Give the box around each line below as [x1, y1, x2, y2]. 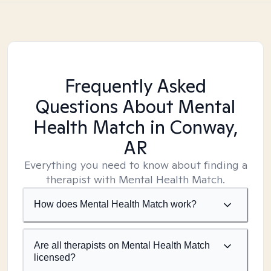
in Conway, [145, 115, 238, 139]
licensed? [34, 252, 76, 263]
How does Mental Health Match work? [34, 199, 197, 209]
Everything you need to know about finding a [24, 158, 247, 172]
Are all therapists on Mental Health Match [34, 240, 210, 250]
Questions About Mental [36, 94, 235, 119]
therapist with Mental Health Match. [46, 172, 225, 186]
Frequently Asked [65, 74, 206, 98]
